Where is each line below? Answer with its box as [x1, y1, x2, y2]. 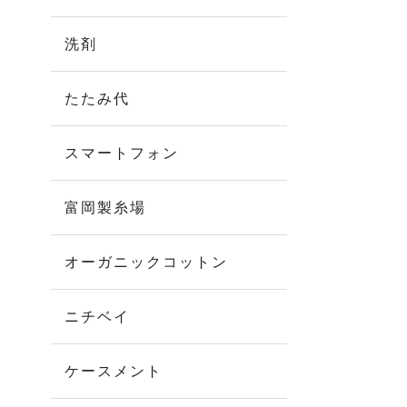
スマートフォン [65, 145, 179, 161]
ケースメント [65, 363, 163, 379]
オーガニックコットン [65, 254, 228, 270]
